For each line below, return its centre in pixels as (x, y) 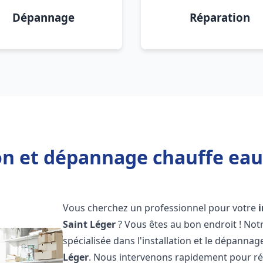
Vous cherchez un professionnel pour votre (161, 208)
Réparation (220, 17)
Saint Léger (90, 224)
